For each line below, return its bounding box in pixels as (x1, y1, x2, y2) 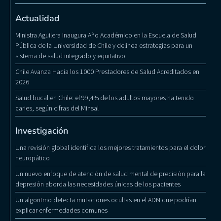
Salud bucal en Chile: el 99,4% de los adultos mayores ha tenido (15, 93, 194, 103)
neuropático (15, 153, 50, 163)
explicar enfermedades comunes (15, 206, 108, 215)
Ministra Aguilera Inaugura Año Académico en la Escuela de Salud (15, 31, 196, 40)
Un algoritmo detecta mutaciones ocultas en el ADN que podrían (15, 195, 196, 205)
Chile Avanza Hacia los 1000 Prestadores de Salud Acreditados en (15, 67, 199, 76)
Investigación (15, 125, 68, 137)
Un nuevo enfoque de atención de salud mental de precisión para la (15, 169, 206, 179)
